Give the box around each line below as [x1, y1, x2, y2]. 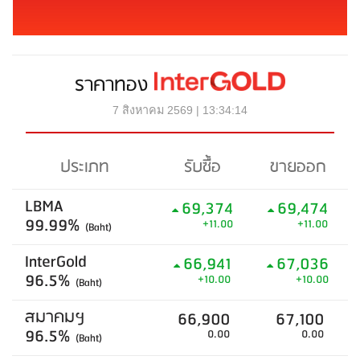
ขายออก [269, 153, 326, 182]
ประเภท [59, 153, 109, 182]
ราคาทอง [75, 69, 155, 101]
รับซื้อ [183, 153, 221, 182]
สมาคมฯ [25, 304, 85, 332]
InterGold [25, 248, 87, 276]
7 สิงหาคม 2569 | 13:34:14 [112, 104, 247, 117]
